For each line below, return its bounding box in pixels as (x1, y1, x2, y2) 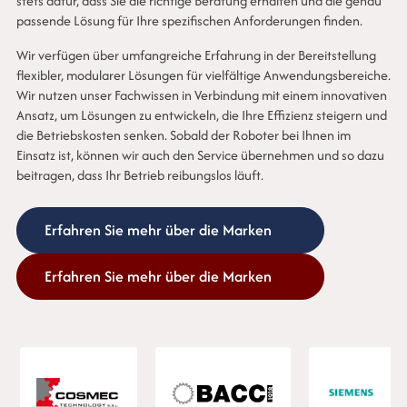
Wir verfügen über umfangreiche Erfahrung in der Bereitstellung (15, 45, 376, 65)
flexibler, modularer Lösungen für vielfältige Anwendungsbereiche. (15, 65, 391, 84)
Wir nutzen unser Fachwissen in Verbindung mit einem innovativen (15, 85, 387, 104)
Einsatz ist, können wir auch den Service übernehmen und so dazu (15, 145, 384, 164)
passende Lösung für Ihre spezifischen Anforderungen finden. (15, 11, 362, 30)
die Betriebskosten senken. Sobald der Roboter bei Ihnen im (15, 125, 351, 144)
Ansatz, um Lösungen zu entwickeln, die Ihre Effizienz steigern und (15, 105, 387, 124)
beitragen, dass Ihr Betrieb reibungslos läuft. (15, 165, 263, 184)
